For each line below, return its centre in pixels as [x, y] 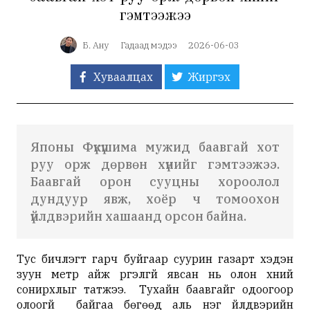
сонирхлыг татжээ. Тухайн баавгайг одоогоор [155, 289]
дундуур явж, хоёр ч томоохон [155, 199]
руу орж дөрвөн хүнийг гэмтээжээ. [155, 164]
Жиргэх [209, 77]
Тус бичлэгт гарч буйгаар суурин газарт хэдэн [155, 259]
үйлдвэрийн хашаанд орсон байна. [138, 216]
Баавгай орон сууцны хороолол [155, 182]
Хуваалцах [123, 77]
